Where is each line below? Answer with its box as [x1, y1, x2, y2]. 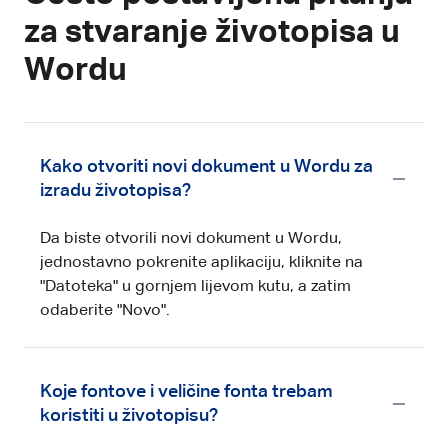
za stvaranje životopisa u [24, 16, 400, 49]
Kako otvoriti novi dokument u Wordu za [40, 157, 373, 176]
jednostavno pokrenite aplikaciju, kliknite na [40, 254, 363, 271]
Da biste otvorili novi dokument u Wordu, [40, 230, 342, 247]
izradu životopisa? [40, 181, 191, 200]
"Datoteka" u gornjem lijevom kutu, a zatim [40, 278, 351, 295]
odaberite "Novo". [40, 302, 170, 319]
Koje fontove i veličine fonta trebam [40, 382, 333, 401]
